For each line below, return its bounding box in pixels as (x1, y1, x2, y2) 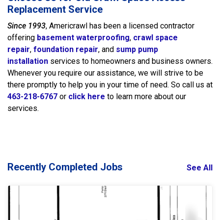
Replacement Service (7, 3, 103, 15)
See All (187, 163, 213, 172)
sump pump (116, 44, 158, 54)
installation (7, 56, 48, 66)
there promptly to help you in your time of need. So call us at (7, 80, 213, 89)
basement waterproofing (37, 32, 130, 42)
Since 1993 (7, 21, 46, 30)
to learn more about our (105, 91, 186, 101)
